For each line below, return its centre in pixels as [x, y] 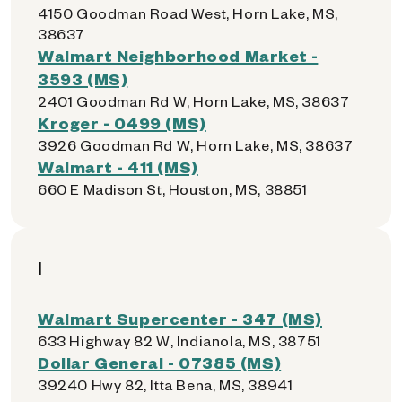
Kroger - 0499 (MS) [122, 122]
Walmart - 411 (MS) [118, 166]
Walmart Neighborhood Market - [178, 55]
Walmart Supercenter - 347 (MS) [180, 318]
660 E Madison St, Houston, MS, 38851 [173, 189]
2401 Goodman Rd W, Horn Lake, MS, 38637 [194, 101]
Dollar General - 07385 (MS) [160, 362]
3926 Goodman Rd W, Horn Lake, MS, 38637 [196, 145]
